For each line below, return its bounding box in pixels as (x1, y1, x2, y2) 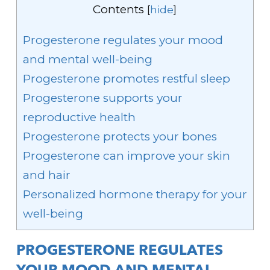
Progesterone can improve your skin (22, 149, 230, 163)
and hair (22, 168, 71, 182)
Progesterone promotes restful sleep (22, 72, 230, 86)
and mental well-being (22, 52, 152, 66)
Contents (93, 2, 145, 16)
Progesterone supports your (22, 91, 183, 105)
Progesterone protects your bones (22, 130, 217, 143)
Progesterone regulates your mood (22, 33, 223, 47)
